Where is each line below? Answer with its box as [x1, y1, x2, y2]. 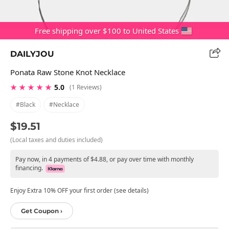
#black [16, 100, 35, 109]
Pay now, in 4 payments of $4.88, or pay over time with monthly [15, 154, 194, 164]
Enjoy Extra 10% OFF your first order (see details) [10, 186, 149, 195]
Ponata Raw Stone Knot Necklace [10, 66, 125, 77]
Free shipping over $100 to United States [35, 26, 179, 36]
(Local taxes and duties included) [10, 135, 103, 144]
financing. [15, 163, 43, 172]
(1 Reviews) [70, 82, 102, 91]
